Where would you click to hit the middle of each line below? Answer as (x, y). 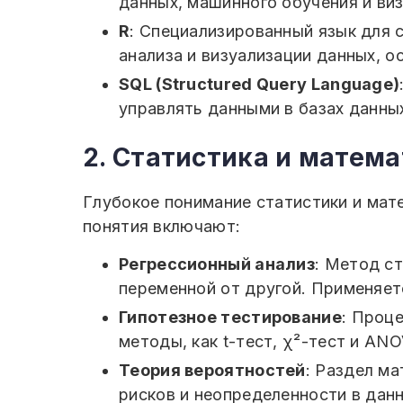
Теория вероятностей (212, 370)
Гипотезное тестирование (230, 317)
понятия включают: (162, 226)
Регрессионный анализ (217, 264)
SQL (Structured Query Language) (260, 84)
